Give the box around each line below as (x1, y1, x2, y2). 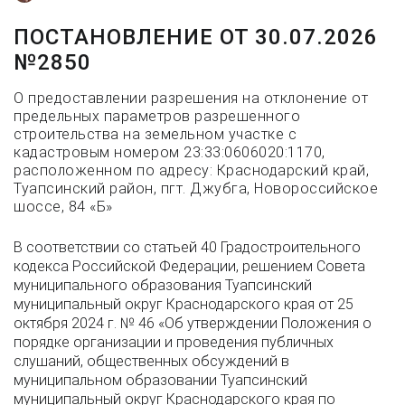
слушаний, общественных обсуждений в (14, 353, 289, 370)
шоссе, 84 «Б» (14, 198, 113, 215)
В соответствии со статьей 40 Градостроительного (14, 239, 361, 256)
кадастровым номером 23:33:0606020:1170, (14, 144, 325, 161)
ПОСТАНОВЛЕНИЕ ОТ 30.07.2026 (14, 24, 378, 50)
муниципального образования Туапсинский (14, 277, 312, 294)
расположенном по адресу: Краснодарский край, (14, 162, 369, 179)
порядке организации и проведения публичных (14, 334, 334, 351)
